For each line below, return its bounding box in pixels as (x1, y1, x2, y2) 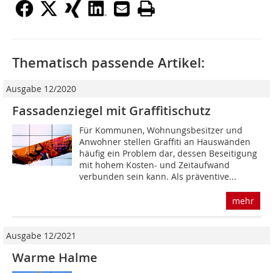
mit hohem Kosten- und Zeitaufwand (79, 159, 230, 171)
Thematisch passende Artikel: (12, 54, 205, 73)
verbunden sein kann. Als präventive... (79, 171, 237, 183)
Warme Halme (12, 249, 97, 266)
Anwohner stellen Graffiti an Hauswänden (79, 136, 251, 148)
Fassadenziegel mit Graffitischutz (12, 102, 211, 119)
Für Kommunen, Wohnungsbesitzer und (79, 124, 243, 136)
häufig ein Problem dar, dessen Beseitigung (79, 147, 258, 160)
